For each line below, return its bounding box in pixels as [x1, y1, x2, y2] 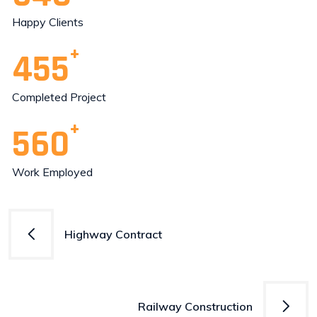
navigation [8, 238, 134, 275]
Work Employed [12, 165, 93, 180]
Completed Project [12, 90, 106, 105]
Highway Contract [64, 227, 162, 242]
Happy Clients [12, 15, 83, 30]
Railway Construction [138, 299, 253, 314]
